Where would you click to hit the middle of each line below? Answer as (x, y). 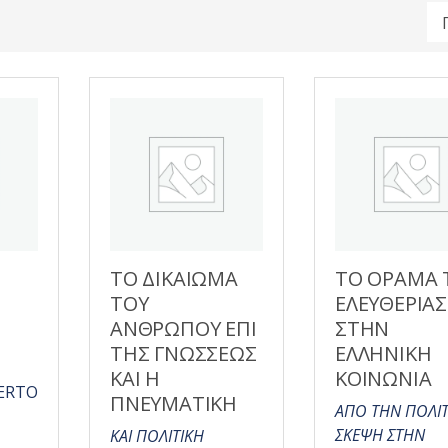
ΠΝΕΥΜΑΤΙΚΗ (173, 403)
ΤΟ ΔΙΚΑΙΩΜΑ (174, 278)
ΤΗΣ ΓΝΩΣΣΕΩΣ (183, 353)
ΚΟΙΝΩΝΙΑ (383, 378)
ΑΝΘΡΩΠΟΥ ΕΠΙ (183, 328)
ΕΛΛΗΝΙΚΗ (383, 353)
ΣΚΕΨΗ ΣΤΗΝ (380, 435)
